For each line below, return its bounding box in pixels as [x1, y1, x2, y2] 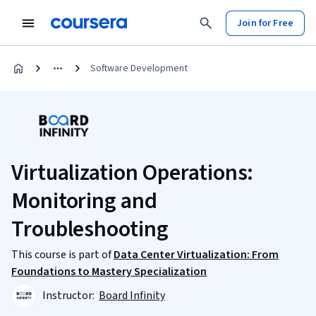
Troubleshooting [11, 213, 169, 245]
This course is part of [11, 247, 114, 262]
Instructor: [42, 288, 97, 303]
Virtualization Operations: [11, 157, 254, 189]
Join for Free [237, 16, 293, 30]
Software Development [90, 61, 188, 75]
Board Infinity [99, 288, 165, 303]
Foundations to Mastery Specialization [11, 264, 207, 279]
